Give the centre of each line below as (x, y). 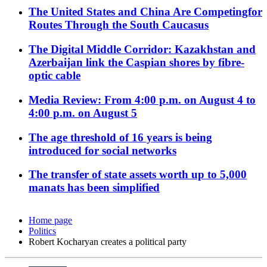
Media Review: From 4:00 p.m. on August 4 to (142, 100)
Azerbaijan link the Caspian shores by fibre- (136, 63)
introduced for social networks (103, 150)
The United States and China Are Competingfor (145, 12)
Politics (42, 231)
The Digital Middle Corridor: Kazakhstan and (142, 49)
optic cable (55, 76)
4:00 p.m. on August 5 (83, 113)
